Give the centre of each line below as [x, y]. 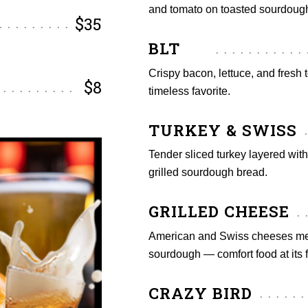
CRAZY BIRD [200, 293]
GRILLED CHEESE [219, 211]
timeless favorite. [189, 91]
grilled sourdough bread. [208, 173]
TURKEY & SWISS [223, 130]
